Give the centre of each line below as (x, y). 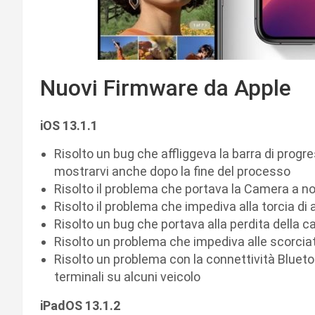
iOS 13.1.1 (69, 125)
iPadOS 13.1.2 (80, 305)
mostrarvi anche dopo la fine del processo (172, 171)
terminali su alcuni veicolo (127, 276)
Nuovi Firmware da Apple (166, 88)
